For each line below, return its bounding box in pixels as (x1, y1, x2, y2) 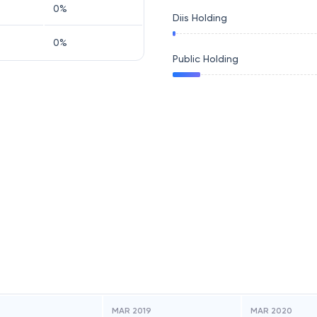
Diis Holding (173, 12, 227, 23)
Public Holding (173, 53, 238, 64)
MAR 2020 (250, 306, 292, 316)
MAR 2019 (112, 306, 151, 316)
